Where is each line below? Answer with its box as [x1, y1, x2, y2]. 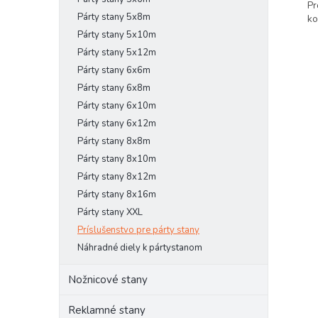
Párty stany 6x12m [77, 117, 156, 130]
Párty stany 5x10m [77, 28, 156, 41]
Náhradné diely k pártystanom [77, 241, 202, 254]
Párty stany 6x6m [77, 64, 150, 77]
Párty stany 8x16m [77, 188, 156, 201]
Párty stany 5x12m [77, 46, 156, 59]
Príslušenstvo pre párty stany [77, 224, 199, 236]
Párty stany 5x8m [77, 11, 150, 23]
